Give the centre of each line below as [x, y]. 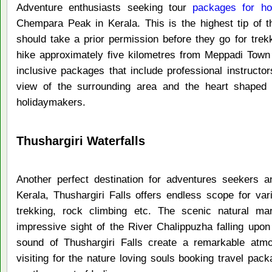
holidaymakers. [51, 102]
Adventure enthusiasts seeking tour [104, 7]
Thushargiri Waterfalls [81, 141]
